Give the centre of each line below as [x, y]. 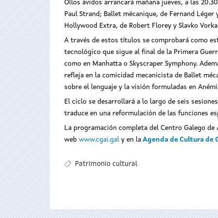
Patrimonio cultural [106, 164]
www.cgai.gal [99, 140]
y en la [130, 140]
